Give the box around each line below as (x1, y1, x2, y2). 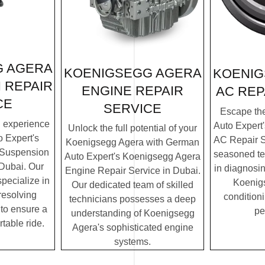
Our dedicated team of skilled (72, 180, 193, 190)
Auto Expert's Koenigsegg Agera (64, 151, 201, 162)
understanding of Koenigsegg (70, 208, 195, 219)
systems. (114, 237, 151, 247)
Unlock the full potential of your (68, 123, 197, 134)
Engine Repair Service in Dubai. (64, 166, 201, 176)
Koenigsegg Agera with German (66, 137, 199, 148)
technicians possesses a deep (69, 194, 196, 205)
